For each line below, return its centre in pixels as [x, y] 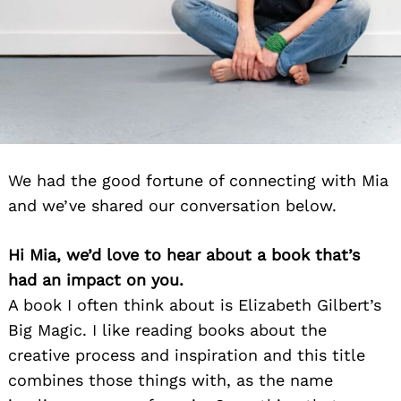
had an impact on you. [96, 279]
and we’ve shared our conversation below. [172, 205]
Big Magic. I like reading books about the [167, 329]
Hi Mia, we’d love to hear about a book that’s [184, 254]
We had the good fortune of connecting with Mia [198, 180]
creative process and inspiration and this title [187, 354]
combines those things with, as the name [171, 380]
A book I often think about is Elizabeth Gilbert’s [195, 304]
